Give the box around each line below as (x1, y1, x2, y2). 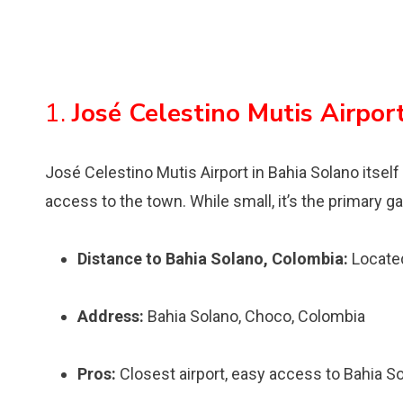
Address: (77, 307, 144, 326)
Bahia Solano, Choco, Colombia (144, 307, 365, 326)
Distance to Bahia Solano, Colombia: (77, 249, 348, 268)
